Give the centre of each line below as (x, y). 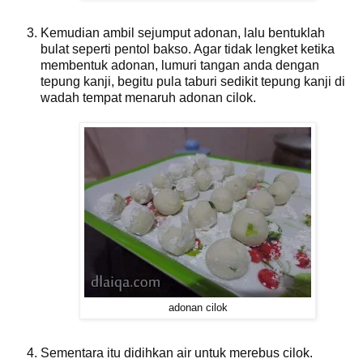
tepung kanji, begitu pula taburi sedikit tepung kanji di (193, 82)
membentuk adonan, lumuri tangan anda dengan (180, 66)
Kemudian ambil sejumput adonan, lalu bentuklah (183, 33)
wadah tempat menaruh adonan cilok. (148, 98)
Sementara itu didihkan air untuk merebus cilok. (177, 353)
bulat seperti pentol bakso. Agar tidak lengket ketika (188, 49)
